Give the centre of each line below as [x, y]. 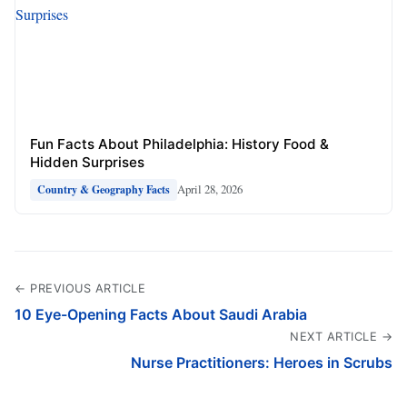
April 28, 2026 [210, 189]
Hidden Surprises [87, 162]
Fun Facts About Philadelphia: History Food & [179, 144]
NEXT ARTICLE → [341, 336]
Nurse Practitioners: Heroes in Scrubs [262, 362]
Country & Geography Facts [104, 189]
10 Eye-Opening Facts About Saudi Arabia [161, 314]
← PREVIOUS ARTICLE [80, 288]
